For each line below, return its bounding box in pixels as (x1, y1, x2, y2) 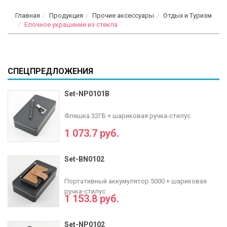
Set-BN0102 (64, 155, 104, 163)
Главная (15, 12, 40, 19)
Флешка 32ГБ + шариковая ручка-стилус (64, 112, 191, 120)
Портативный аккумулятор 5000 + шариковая (64, 177, 207, 185)
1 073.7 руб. (64, 127, 119, 139)
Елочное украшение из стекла (24, 21, 118, 28)
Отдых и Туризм (163, 12, 212, 19)
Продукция (49, 12, 83, 19)
